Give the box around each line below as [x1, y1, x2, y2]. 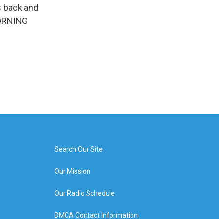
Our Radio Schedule [54, 189, 115, 197]
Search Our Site [54, 145, 103, 153]
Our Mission [54, 167, 90, 175]
